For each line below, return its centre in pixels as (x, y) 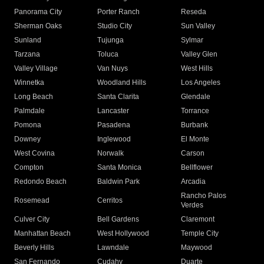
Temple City (199, 234)
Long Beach (34, 97)
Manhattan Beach (42, 234)
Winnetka (29, 83)
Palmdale (29, 111)
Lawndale (113, 248)
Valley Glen (199, 55)
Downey (27, 139)
